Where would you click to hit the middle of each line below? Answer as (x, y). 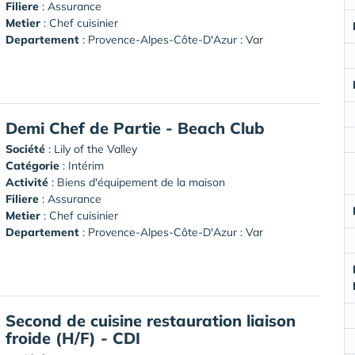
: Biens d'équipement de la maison (137, 182)
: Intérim (82, 165)
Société (25, 149)
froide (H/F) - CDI (73, 338)
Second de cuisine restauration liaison (151, 320)
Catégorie (32, 165)
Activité (27, 182)
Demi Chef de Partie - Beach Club (135, 128)
